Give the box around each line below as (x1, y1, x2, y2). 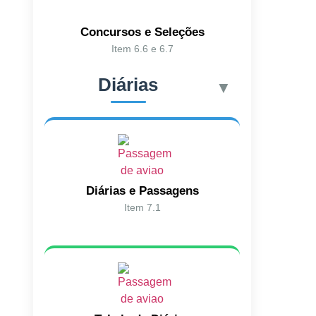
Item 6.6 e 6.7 (111, 42, 174, 54)
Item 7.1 (123, 201, 161, 213)
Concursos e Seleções (80, 25, 205, 39)
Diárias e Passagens (85, 183, 199, 197)
